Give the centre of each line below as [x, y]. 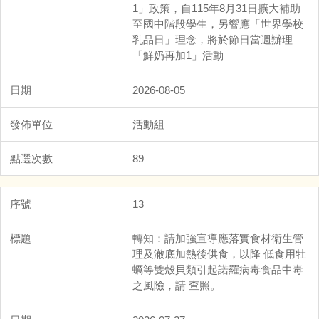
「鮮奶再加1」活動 [178, 55]
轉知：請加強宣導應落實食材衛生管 [218, 238]
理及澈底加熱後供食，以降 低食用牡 [219, 253]
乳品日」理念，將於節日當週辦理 [213, 39]
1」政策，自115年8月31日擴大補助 [216, 8]
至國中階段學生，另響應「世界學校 [218, 23]
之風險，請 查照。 [177, 285]
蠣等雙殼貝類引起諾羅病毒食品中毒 [218, 269]
